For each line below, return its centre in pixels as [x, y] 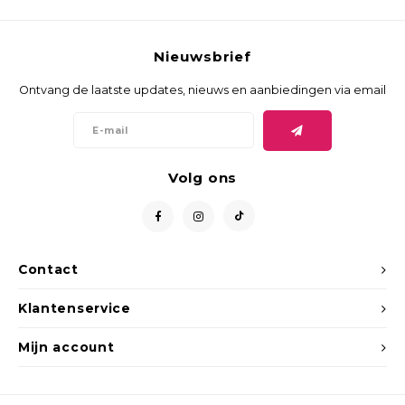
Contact [48, 270]
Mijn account [66, 348]
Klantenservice [75, 309]
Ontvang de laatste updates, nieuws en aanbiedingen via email [202, 90]
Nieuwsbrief [202, 57]
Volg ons [202, 178]
